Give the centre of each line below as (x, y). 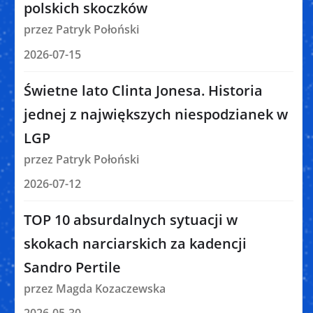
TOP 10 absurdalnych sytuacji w (131, 219)
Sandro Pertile (72, 267)
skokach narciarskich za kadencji (135, 243)
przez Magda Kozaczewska (95, 288)
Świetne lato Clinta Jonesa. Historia (143, 90)
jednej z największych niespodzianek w (156, 114)
